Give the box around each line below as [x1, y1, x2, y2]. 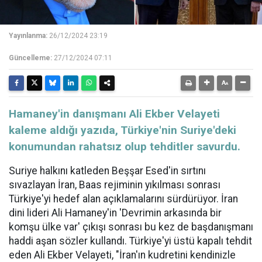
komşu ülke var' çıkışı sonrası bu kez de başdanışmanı [9, 221, 253, 233]
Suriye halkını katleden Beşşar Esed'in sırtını [9, 165, 206, 177]
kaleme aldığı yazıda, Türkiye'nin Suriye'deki [9, 123, 236, 137]
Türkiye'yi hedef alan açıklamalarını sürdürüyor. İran [9, 193, 238, 205]
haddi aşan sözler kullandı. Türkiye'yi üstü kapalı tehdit [9, 235, 252, 247]
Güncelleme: [9, 54, 52, 63]
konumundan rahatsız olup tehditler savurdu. [9, 140, 240, 154]
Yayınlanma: [9, 32, 47, 40]
